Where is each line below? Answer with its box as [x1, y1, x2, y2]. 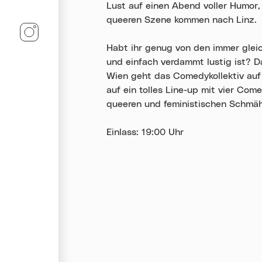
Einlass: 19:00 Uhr [106, 127, 187, 137]
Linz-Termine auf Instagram [39, 23, 157, 33]
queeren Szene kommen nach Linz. [106, 15, 260, 25]
